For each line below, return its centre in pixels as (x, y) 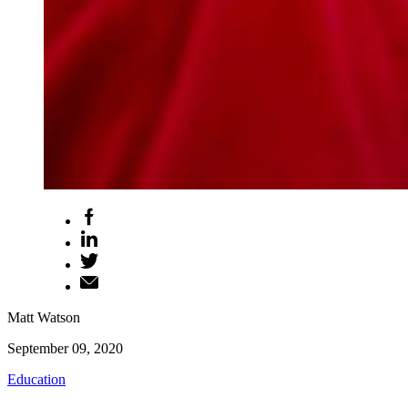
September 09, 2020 (65, 348)
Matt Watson (44, 317)
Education (36, 379)
